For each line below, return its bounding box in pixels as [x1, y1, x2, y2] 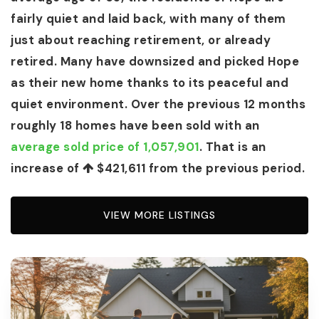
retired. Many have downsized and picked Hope [11, 54, 299, 69]
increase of [11, 161, 83, 176]
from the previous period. [145, 161, 305, 176]
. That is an [199, 140, 266, 155]
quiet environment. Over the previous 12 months [11, 97, 305, 112]
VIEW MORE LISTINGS [103, 208, 216, 221]
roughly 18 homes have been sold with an [11, 118, 260, 133]
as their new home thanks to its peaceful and [11, 75, 288, 90]
